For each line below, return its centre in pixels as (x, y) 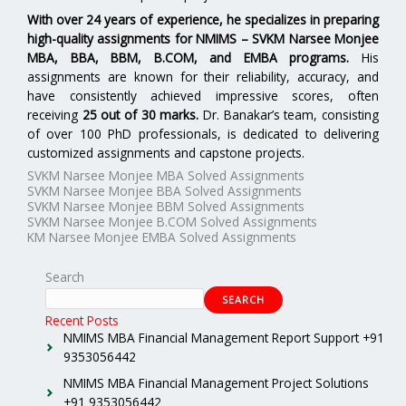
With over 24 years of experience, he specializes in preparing (203, 19)
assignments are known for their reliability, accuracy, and (203, 76)
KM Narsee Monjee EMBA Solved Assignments (162, 237)
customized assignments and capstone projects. (166, 152)
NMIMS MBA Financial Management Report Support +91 (224, 338)
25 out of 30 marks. (140, 114)
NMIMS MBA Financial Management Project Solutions (216, 383)
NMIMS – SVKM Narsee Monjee (288, 38)
